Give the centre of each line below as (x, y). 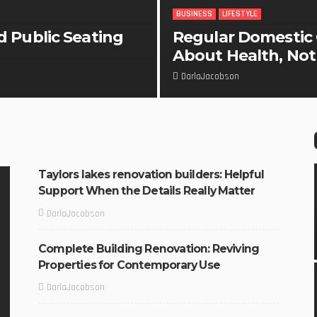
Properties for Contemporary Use (129, 265)
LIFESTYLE (240, 14)
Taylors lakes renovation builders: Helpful (151, 174)
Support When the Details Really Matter (147, 191)
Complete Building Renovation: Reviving (149, 248)
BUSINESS (194, 14)
